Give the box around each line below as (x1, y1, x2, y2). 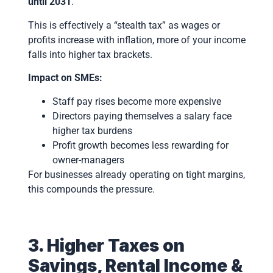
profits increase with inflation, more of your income (27, 34, 246, 46)
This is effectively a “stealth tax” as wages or (27, 19, 220, 31)
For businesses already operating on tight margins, (27, 168, 245, 180)
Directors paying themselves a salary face (52, 110, 232, 122)
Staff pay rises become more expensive (52, 95, 221, 107)
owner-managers (52, 154, 124, 166)
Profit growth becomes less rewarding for (52, 139, 229, 151)
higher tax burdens (52, 124, 132, 136)
